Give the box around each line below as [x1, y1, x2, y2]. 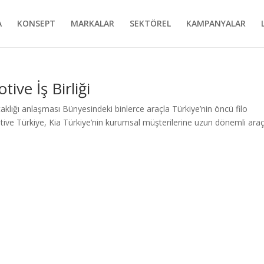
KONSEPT [16, 18, 55, 29]
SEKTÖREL [129, 18, 171, 29]
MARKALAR [70, 18, 114, 29]
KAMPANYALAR [186, 18, 246, 29]
